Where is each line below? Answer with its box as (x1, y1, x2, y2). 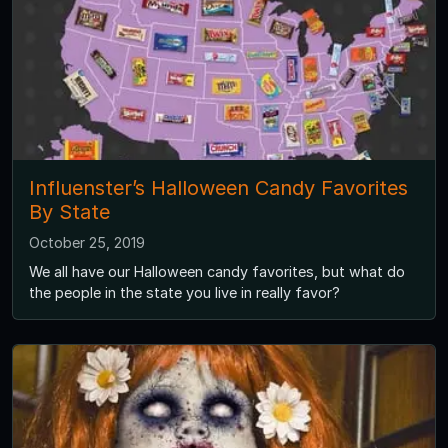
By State (29, 200, 110, 225)
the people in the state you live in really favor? (29, 284, 340, 302)
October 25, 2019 (29, 234, 145, 252)
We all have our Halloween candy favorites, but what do (29, 263, 405, 281)
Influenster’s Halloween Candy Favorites (29, 176, 408, 201)
